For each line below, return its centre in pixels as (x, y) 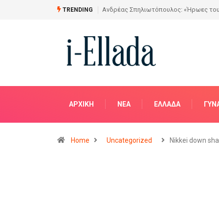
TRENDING (77, 10)
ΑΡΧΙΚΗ (81, 104)
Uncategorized (129, 140)
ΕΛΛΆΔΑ (167, 104)
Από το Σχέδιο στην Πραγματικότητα (157, 10)
